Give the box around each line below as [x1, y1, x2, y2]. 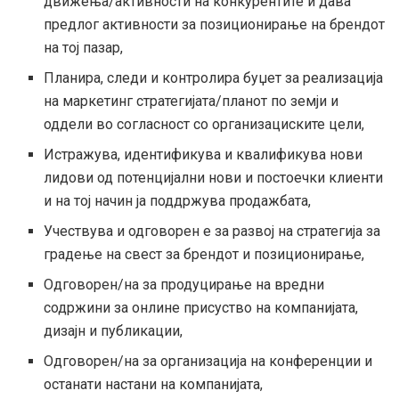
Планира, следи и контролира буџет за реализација [44, 69, 384, 86]
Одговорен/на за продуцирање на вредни [44, 275, 325, 293]
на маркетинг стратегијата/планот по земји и [44, 92, 339, 110]
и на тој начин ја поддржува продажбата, [44, 191, 312, 209]
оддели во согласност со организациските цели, [44, 115, 365, 133]
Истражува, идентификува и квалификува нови [44, 145, 363, 163]
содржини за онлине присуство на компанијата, [44, 298, 359, 316]
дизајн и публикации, [44, 322, 183, 339]
